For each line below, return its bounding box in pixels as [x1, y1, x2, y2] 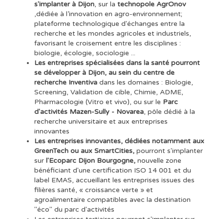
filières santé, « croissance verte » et [34, 185, 153, 194]
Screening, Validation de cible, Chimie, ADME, [34, 88, 183, 96]
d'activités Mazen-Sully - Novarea [34, 107, 144, 116]
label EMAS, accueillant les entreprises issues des [34, 175, 195, 184]
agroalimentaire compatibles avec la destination [34, 195, 191, 204]
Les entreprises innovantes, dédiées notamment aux [34, 136, 204, 145]
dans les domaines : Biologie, [97, 78, 193, 87]
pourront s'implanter [136, 146, 203, 155]
